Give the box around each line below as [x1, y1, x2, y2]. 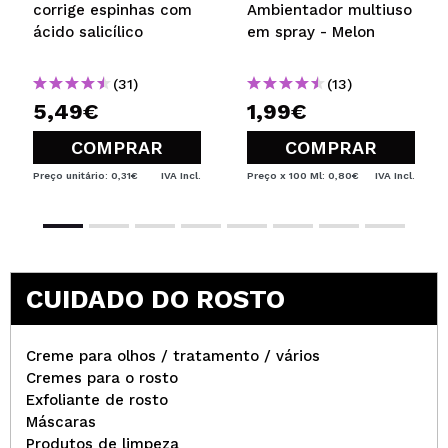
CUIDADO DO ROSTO [26, 283, 285, 314]
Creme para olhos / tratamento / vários [26, 346, 320, 365]
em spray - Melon [247, 22, 375, 41]
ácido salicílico [33, 22, 143, 41]
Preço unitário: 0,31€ [33, 169, 138, 181]
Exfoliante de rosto [26, 390, 168, 409]
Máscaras [26, 412, 96, 431]
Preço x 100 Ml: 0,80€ [247, 169, 359, 181]
